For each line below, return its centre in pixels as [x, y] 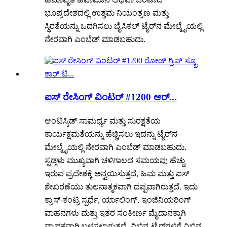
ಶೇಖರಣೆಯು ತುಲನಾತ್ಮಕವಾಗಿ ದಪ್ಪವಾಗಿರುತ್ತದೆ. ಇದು [121, 187]
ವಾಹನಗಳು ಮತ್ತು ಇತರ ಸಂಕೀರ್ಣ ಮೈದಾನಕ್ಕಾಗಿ [115, 213]
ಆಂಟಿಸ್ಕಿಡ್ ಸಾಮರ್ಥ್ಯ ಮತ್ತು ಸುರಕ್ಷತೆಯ [103, 121]
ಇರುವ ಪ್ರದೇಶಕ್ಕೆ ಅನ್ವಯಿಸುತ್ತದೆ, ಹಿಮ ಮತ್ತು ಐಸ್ [117, 174]
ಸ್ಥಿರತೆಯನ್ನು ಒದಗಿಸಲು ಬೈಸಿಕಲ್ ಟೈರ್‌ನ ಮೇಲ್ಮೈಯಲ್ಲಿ [124, 26]
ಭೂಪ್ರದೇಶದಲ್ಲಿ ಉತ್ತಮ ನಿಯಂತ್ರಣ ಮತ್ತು [107, 13]
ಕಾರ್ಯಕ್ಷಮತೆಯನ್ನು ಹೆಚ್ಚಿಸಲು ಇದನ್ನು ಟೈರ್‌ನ [111, 134]
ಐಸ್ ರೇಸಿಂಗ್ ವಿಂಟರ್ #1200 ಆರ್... [111, 97]
